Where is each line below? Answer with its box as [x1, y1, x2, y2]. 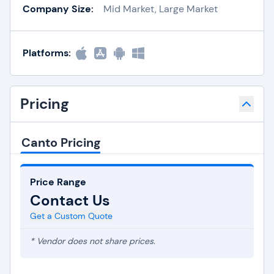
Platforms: [23, 46, 71, 59]
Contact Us [30, 191, 110, 210]
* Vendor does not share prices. [30, 235, 155, 246]
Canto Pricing [21, 135, 100, 150]
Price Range [30, 176, 86, 188]
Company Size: [23, 2, 94, 15]
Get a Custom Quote [30, 210, 113, 221]
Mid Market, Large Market [103, 2, 218, 15]
